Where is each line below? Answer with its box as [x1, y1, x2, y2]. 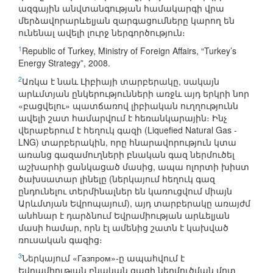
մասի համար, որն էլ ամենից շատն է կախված [18, 221, 229, 234]
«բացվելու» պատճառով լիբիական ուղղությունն [18, 99, 238, 112]
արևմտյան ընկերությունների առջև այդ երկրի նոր [18, 87, 249, 100]
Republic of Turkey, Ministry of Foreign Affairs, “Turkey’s [22, 44, 236, 57]
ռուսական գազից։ [18, 233, 102, 246]
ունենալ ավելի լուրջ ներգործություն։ [18, 26, 185, 39]
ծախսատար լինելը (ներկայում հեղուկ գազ [18, 172, 215, 185]
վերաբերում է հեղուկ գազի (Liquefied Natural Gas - [18, 124, 237, 136]
